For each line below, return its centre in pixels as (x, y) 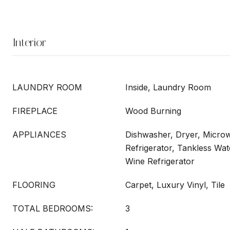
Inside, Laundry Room (168, 87)
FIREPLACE (35, 111)
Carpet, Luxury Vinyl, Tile (175, 185)
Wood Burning (153, 111)
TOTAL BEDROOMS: (53, 208)
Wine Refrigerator (160, 161)
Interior (29, 43)
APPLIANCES (39, 135)
